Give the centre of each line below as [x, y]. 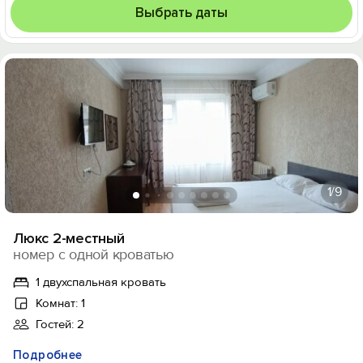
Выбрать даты [181, 13]
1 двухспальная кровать [101, 282]
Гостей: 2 [60, 324]
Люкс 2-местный [69, 238]
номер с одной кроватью [94, 254]
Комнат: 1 [60, 303]
